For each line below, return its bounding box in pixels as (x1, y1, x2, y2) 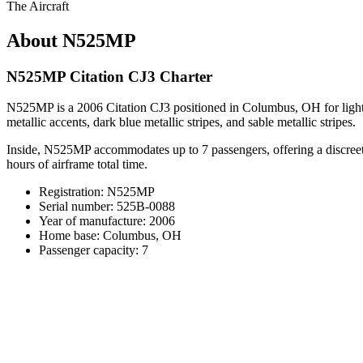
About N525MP (6, 29, 136, 51)
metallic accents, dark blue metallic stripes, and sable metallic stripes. (6, 115, 356, 130)
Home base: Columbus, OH (39, 228, 181, 243)
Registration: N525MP (39, 185, 155, 199)
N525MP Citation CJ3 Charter (6, 67, 212, 85)
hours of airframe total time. (6, 157, 147, 172)
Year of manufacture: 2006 (39, 214, 175, 228)
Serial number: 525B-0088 (39, 199, 175, 214)
